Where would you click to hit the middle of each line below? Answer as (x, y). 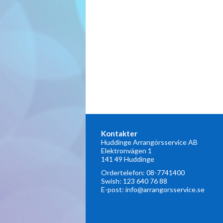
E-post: (113, 189)
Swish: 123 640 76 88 (134, 181)
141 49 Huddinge (128, 159)
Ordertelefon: (124, 172)
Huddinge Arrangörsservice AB (149, 142)
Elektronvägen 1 (126, 151)
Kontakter (119, 133)
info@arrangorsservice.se (165, 189)
